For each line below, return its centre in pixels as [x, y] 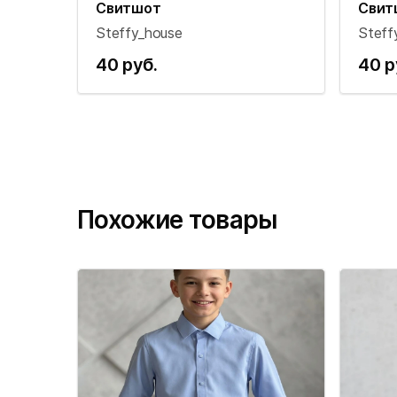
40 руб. [127, 64]
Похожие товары [178, 220]
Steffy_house [139, 32]
